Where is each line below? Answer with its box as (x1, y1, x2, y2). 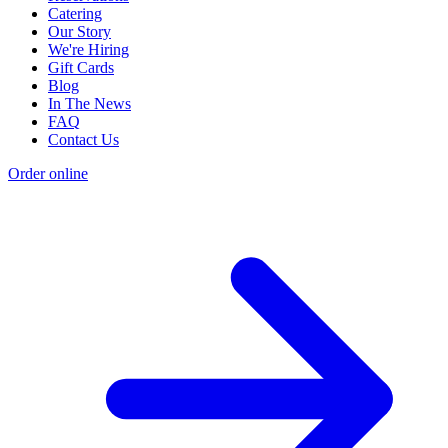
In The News (48, 95, 131, 113)
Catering (48, 5, 102, 23)
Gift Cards (48, 59, 114, 77)
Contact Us (48, 131, 119, 149)
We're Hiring (48, 41, 129, 59)
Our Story (48, 23, 111, 41)
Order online (8, 165, 88, 183)
